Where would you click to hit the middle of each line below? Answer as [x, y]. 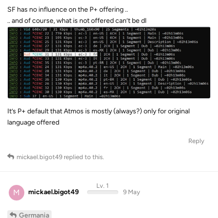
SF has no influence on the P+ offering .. [68, 9]
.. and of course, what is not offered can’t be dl [77, 20]
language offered [33, 123]
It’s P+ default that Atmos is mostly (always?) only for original [99, 111]
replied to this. [83, 157]
